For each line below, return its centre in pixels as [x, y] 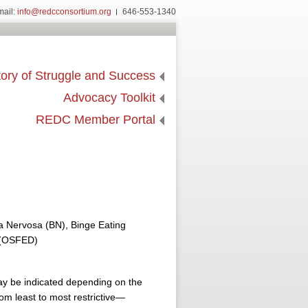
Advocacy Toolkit [109, 98]
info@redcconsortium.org [64, 12]
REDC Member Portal [96, 120]
